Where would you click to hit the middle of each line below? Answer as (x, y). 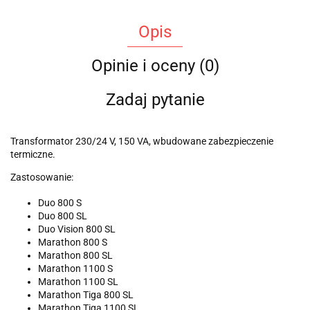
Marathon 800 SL (75, 255)
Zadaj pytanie (155, 99)
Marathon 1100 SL (78, 281)
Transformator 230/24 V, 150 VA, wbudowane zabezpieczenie (142, 141)
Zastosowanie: (42, 177)
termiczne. (33, 154)
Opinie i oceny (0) (155, 65)
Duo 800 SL (63, 216)
